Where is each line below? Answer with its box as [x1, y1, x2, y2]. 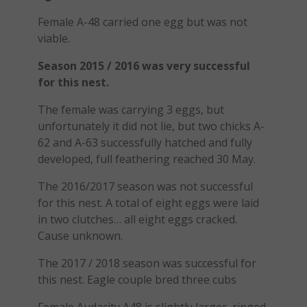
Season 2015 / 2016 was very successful [37, 58, 250, 73]
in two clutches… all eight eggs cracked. [37, 212, 237, 227]
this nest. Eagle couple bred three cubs [37, 272, 236, 287]
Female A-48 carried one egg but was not [37, 14, 247, 29]
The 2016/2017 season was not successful [37, 179, 253, 194]
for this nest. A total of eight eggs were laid [37, 195, 259, 210]
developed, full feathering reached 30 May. [37, 151, 256, 167]
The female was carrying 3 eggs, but [37, 102, 224, 117]
